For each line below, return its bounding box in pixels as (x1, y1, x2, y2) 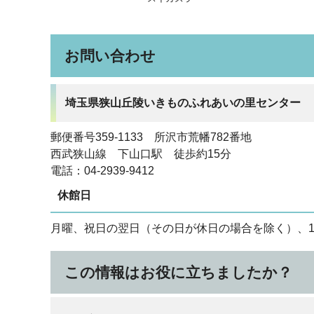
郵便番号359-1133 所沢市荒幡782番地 (50, 131, 252, 143)
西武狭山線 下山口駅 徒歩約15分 (50, 148, 231, 160)
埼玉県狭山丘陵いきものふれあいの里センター (65, 97, 301, 109)
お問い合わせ (64, 48, 156, 64)
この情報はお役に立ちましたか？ (64, 264, 292, 280)
